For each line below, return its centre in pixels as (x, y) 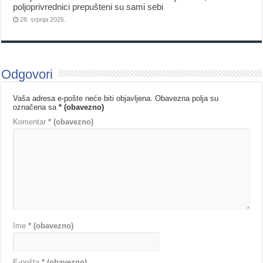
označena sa (36, 107)
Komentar (31, 122)
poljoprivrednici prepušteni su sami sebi (88, 7)
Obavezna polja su (187, 99)
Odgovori (27, 75)
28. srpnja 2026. (43, 20)
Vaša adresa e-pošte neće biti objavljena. (83, 99)
